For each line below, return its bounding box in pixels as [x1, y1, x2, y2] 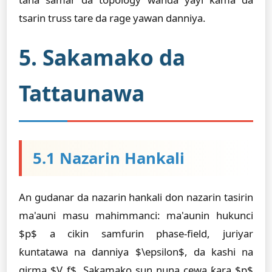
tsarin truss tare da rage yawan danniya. [19, 11, 206, 25]
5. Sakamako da [19, 42, 185, 72]
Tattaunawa [19, 78, 144, 107]
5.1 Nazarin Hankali [33, 148, 185, 169]
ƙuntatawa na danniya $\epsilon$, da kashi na [19, 245, 253, 259]
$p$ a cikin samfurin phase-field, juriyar [19, 226, 253, 240]
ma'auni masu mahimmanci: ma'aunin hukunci [19, 208, 253, 222]
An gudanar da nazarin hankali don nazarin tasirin [19, 190, 253, 204]
